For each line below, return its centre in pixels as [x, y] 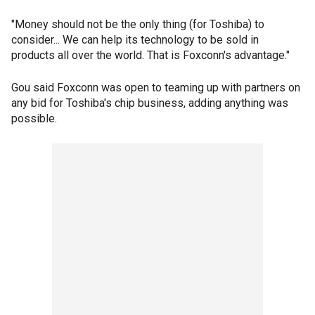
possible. [34, 119]
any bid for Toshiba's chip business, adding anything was [150, 103]
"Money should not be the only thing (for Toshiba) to [138, 25]
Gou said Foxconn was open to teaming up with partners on [156, 88]
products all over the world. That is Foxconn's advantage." [150, 56]
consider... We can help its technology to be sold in [135, 40]
